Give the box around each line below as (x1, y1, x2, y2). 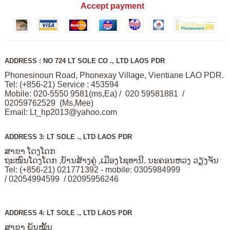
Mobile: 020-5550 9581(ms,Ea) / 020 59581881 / (4, 89, 184, 98)
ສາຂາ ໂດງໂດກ (4, 146, 57, 156)
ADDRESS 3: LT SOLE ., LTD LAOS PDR (4, 132, 132, 141)
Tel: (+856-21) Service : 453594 (4, 80, 121, 89)
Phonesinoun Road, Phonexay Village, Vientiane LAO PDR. (4, 70, 224, 80)
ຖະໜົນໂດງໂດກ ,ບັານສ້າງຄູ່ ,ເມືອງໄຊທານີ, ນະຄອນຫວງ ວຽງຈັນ (4, 156, 219, 165)
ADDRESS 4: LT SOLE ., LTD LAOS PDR (4, 208, 132, 217)
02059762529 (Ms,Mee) (4, 98, 95, 107)
